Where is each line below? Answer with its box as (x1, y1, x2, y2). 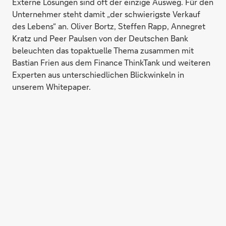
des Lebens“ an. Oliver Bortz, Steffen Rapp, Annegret (12, 21, 205, 31)
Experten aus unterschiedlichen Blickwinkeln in (12, 69, 184, 80)
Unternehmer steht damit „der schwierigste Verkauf (12, 9, 200, 19)
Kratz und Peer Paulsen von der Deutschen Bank (12, 33, 188, 43)
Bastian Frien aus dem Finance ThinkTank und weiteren (12, 57, 210, 68)
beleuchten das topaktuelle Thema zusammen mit (12, 45, 194, 55)
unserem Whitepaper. (12, 81, 91, 92)
